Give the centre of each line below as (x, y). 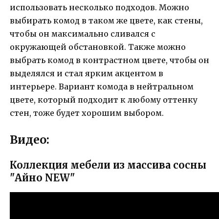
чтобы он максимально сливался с (83, 33)
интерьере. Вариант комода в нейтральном (102, 86)
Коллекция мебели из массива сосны (108, 165)
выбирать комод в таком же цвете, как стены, (106, 20)
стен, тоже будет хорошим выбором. (87, 113)
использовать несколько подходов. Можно (99, 7)
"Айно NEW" (42, 178)
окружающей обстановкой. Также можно (98, 47)
